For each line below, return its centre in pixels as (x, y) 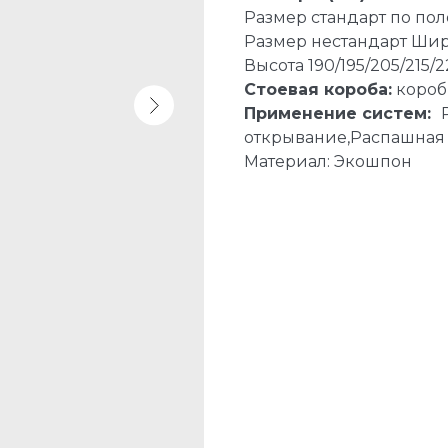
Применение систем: (342, 114)
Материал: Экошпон (328, 162)
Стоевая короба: (318, 90)
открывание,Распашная (344, 138)
